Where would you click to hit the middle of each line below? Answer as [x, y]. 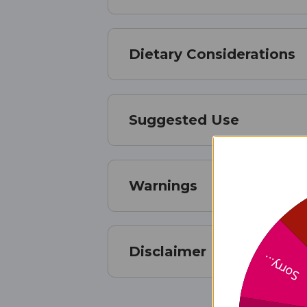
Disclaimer [168, 252]
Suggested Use [184, 120]
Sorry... [281, 269]
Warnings [163, 186]
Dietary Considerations [212, 54]
